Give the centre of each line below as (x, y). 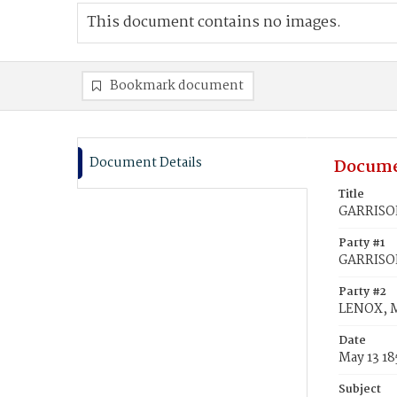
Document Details (146, 163)
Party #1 (362, 243)
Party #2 (362, 292)
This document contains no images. (214, 23)
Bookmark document (177, 86)
